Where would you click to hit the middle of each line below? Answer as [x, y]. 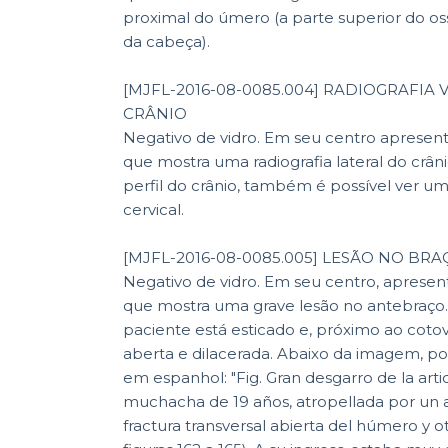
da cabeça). [167, 41]
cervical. [154, 209]
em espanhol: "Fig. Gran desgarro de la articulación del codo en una [177, 377]
